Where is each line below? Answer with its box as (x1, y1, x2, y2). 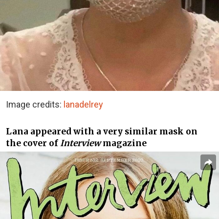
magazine (101, 137, 147, 149)
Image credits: (6, 99, 64, 109)
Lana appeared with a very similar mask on (6, 126, 197, 137)
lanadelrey (64, 99, 103, 109)
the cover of (6, 137, 60, 149)
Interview (60, 137, 101, 149)
